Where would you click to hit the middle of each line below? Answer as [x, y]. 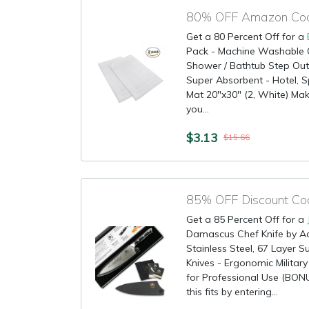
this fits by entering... [232, 292]
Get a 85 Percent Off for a [247, 219]
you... [198, 109]
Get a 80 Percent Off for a [247, 37]
